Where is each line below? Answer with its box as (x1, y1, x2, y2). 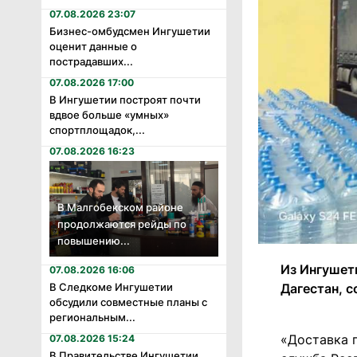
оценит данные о (49, 40, 137, 53)
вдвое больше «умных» (49, 108, 169, 122)
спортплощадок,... (49, 124, 145, 137)
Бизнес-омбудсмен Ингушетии (49, 25, 210, 38)
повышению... (57, 233, 130, 247)
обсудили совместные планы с (49, 295, 207, 308)
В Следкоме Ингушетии (49, 280, 173, 293)
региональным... (49, 310, 135, 324)
